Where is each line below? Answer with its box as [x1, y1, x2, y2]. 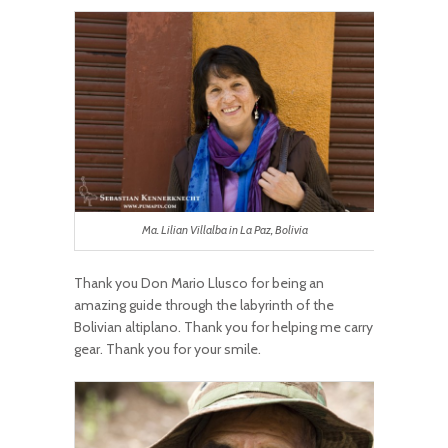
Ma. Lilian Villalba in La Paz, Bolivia [142, 223, 308, 238]
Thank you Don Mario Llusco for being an [74, 273, 324, 292]
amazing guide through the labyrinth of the [74, 295, 334, 314]
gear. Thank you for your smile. [74, 339, 261, 358]
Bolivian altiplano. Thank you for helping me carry [74, 317, 373, 336]
